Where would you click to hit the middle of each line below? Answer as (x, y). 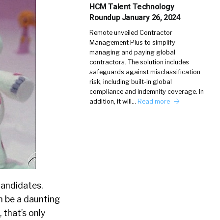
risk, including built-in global (131, 82)
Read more (154, 101)
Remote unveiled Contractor (131, 33)
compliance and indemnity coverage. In (147, 92)
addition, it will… (113, 101)
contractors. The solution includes (139, 62)
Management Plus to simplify (132, 42)
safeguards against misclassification (145, 72)
